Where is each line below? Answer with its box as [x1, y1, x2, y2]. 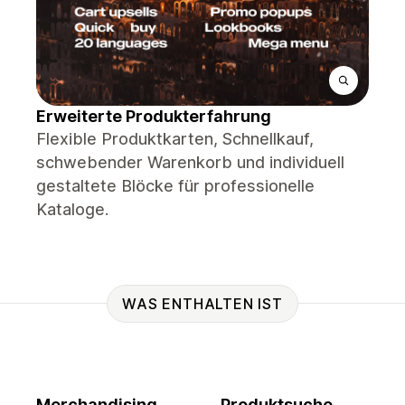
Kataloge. [36, 200, 108, 219]
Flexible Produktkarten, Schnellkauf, [36, 129, 314, 148]
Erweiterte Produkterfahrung [36, 107, 271, 126]
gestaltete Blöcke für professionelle [36, 176, 315, 195]
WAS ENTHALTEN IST [122, 294, 283, 313]
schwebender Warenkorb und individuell [36, 153, 344, 172]
